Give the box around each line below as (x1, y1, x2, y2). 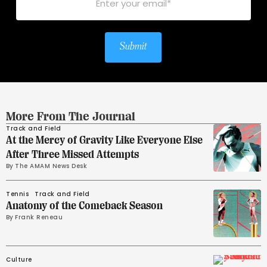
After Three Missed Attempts (6, 148, 139, 160)
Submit (120, 42, 147, 52)
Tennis (6, 190, 29, 198)
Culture (6, 255, 32, 264)
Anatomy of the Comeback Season (6, 200, 163, 212)
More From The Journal (6, 109, 135, 123)
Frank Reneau (15, 213, 63, 222)
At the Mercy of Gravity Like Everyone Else (6, 134, 203, 146)
